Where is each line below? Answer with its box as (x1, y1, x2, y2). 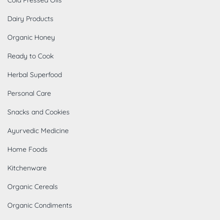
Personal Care (7, 88, 51, 98)
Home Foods (7, 144, 48, 154)
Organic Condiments (7, 200, 72, 210)
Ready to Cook (7, 51, 54, 60)
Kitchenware (7, 163, 47, 172)
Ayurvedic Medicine (7, 126, 69, 135)
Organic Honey (7, 32, 55, 42)
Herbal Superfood (7, 70, 62, 79)
